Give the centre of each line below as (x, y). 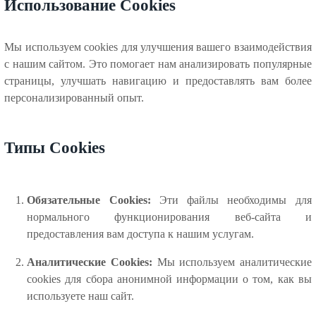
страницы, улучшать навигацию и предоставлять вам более (158, 80)
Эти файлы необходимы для (231, 200)
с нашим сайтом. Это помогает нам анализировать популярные (158, 63)
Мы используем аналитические (232, 262)
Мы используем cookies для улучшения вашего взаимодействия (158, 47)
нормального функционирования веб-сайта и (169, 217)
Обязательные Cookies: (89, 200)
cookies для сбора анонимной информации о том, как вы (169, 279)
